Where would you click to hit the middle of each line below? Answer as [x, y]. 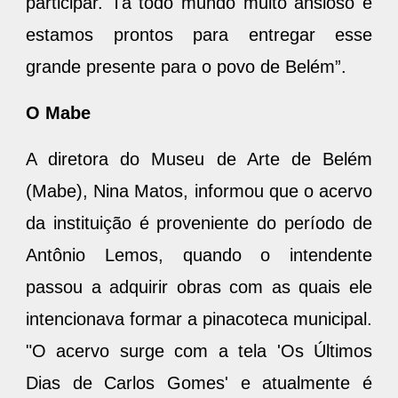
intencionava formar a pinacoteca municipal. [199, 318]
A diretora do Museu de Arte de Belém [199, 159]
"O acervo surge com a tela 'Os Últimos [199, 350]
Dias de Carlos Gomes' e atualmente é [199, 382]
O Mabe [58, 112]
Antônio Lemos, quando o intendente [199, 255]
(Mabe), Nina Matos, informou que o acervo [199, 191]
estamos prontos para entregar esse [199, 34]
